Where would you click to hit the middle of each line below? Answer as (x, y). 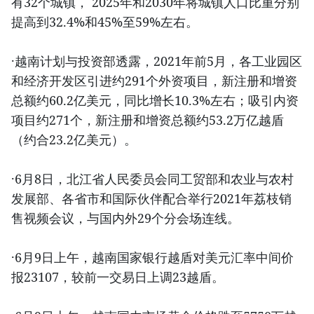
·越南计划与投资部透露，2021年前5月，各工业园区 (157, 61)
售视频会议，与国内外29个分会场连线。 (125, 218)
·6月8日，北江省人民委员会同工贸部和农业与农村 (152, 179)
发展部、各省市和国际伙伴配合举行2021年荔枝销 (151, 199)
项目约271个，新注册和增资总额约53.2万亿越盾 (148, 120)
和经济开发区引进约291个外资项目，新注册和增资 (154, 81)
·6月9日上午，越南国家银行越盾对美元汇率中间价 (152, 258)
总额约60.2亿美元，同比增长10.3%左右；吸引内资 (155, 101)
